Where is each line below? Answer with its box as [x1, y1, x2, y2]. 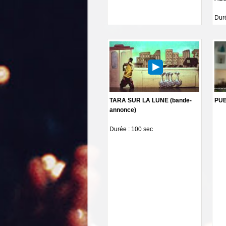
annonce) [109, 106, 136, 114]
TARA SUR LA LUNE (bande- [109, 96, 192, 104]
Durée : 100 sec [109, 125, 153, 133]
